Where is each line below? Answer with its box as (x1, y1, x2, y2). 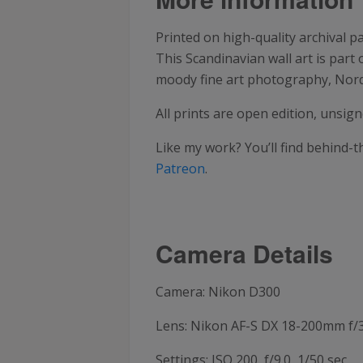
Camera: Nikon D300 (156, 283, 280, 301)
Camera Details (156, 236, 333, 271)
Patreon (156, 160, 205, 177)
